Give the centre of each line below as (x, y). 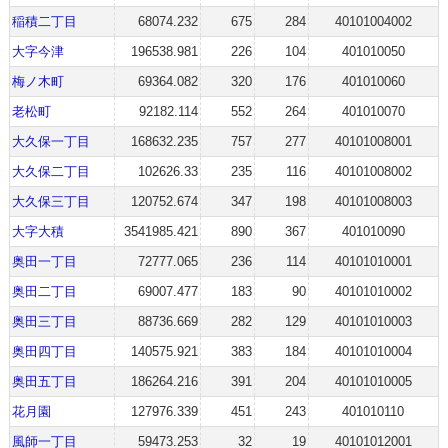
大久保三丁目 (50, 201)
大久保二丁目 (50, 171)
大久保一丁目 (50, 141)
